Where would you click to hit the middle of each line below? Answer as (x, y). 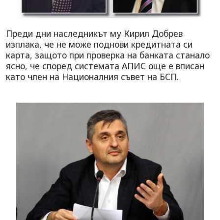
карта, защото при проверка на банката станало (108, 55)
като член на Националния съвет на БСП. (92, 77)
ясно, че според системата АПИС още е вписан (105, 66)
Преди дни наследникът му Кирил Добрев (94, 34)
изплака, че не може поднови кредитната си (99, 44)
